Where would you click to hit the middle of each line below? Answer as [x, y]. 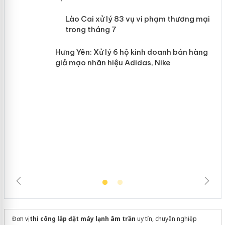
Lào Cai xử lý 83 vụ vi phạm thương [135, 44]
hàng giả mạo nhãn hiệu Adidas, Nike [139, 123]
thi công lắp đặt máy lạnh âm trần [82, 218]
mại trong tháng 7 [104, 54]
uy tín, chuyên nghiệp [166, 218]
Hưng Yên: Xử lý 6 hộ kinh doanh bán [137, 112]
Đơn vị [21, 218]
